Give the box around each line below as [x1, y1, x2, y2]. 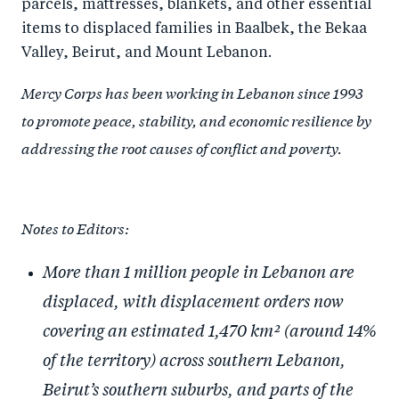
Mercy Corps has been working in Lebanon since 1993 [21, 82, 363, 102]
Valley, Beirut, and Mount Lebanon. [21, 46, 272, 61]
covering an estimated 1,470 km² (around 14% [43, 318, 377, 341]
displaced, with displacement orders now [43, 289, 344, 312]
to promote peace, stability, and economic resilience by [21, 110, 371, 130]
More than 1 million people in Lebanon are [43, 259, 354, 282]
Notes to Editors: [21, 217, 129, 238]
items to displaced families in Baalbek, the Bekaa [21, 22, 367, 37]
